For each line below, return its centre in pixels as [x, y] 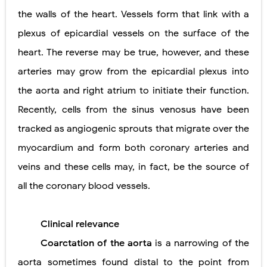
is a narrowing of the [202, 243]
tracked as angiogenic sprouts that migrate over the [133, 129]
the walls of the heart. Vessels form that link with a [133, 15]
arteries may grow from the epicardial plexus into [133, 72]
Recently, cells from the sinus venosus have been [133, 110]
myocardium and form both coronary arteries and [133, 148]
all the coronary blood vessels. [84, 186]
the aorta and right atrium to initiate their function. [133, 91]
